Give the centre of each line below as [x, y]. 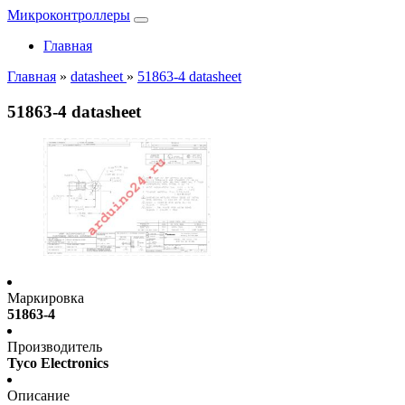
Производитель [55, 347]
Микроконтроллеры [69, 15]
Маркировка [46, 298]
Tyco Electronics [58, 363]
